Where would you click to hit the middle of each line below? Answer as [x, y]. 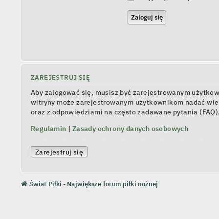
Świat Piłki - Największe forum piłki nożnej [94, 184]
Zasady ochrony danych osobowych [130, 129]
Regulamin [49, 129]
